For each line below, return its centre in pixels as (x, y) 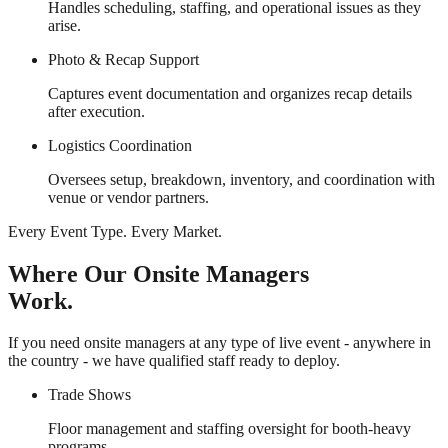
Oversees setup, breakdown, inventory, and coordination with (241, 179)
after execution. (96, 111)
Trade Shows (89, 395)
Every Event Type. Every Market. (115, 231)
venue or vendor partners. (128, 197)
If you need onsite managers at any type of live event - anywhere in (219, 343)
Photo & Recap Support (123, 59)
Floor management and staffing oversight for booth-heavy (229, 429)
